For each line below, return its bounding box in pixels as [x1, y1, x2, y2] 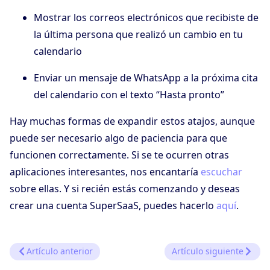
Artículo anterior [27, 245, 93, 257]
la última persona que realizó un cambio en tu [34, 28, 243, 42]
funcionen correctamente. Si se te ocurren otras [10, 148, 229, 162]
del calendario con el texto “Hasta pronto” [34, 88, 224, 102]
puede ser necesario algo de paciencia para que [10, 131, 227, 145]
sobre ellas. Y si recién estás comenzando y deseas [10, 182, 240, 196]
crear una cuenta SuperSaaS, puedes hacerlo [10, 199, 216, 213]
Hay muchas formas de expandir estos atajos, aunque [10, 115, 255, 128]
